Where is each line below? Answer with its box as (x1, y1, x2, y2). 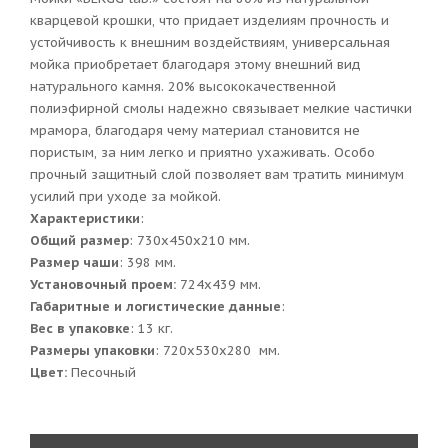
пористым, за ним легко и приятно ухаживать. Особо (30, 144, 375, 162)
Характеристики (30, 210, 140, 228)
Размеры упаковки (30, 342, 155, 360)
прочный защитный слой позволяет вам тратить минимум (30, 166, 404, 184)
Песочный (71, 364, 136, 382)
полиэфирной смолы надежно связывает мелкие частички (30, 100, 412, 118)
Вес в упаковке (30, 320, 130, 338)
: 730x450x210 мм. (129, 232, 250, 250)
